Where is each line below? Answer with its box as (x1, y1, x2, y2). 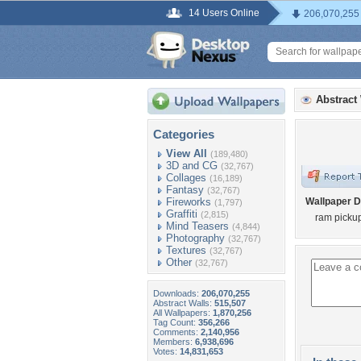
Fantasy (166, 184, 204, 196)
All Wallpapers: (153, 308, 213, 317)
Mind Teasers (166, 220, 229, 232)
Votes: (153, 346, 180, 356)
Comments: (153, 327, 201, 337)
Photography (166, 232, 225, 244)
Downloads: (153, 288, 201, 298)
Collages (166, 172, 206, 184)
